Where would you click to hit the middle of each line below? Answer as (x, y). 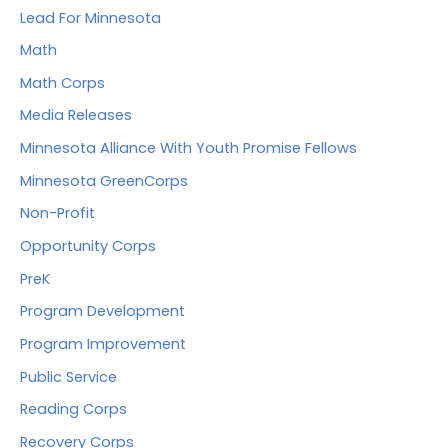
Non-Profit (57, 213)
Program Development (102, 311)
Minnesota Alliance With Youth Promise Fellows (188, 148)
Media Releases (76, 115)
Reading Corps (73, 409)
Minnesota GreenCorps (104, 180)
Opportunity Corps (88, 246)
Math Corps (62, 82)
